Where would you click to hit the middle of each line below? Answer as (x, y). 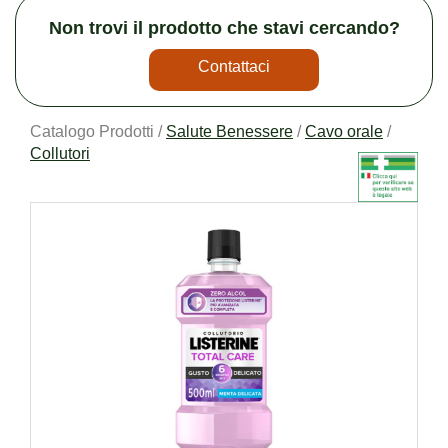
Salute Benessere (229, 131)
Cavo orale (344, 131)
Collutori (60, 153)
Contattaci (233, 66)
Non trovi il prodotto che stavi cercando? (224, 27)
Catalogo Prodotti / (98, 131)
